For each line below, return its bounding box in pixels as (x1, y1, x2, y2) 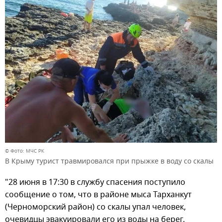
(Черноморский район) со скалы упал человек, (5, 201, 186, 214)
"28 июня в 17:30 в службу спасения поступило (5, 176, 185, 189)
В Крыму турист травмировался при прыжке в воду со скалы (5, 156, 214, 167)
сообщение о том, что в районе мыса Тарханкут (5, 189, 192, 201)
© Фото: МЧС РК (5, 147, 44, 155)
